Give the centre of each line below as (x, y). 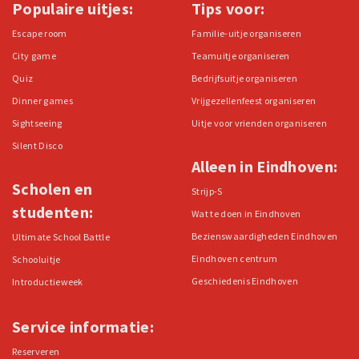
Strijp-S (207, 192)
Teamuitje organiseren (241, 56)
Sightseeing (37, 123)
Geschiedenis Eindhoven (245, 281)
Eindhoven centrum (235, 259)
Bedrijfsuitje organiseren (244, 79)
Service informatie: (83, 327)
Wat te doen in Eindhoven (246, 214)
